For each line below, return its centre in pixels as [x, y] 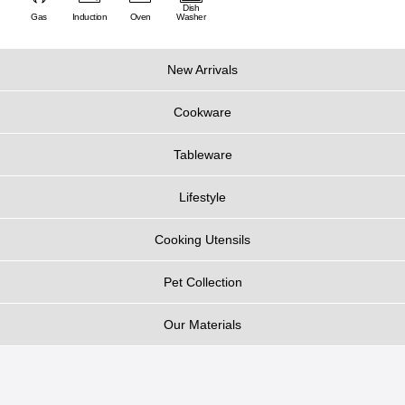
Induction [89, 17]
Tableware [202, 155]
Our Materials [202, 325]
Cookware [202, 112]
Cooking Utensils [202, 240]
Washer [191, 17]
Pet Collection [202, 282]
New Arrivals [202, 70]
